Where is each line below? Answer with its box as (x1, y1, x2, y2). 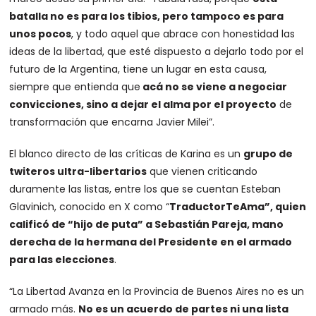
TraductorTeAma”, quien (169, 199, 307, 214)
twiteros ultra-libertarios (9, 164, 147, 178)
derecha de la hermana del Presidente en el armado (9, 234, 293, 249)
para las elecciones (9, 252, 115, 267)
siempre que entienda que (9, 79, 141, 94)
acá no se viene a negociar (140, 79, 288, 94)
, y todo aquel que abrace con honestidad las (71, 26, 296, 41)
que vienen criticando (147, 164, 258, 178)
